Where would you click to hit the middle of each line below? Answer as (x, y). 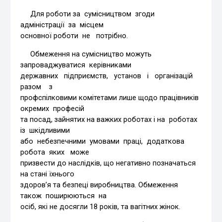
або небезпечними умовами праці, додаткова (104, 141)
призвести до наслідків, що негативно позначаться (109, 163)
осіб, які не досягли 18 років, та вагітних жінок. (101, 206)
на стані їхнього (48, 174)
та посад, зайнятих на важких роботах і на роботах (110, 119)
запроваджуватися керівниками (76, 65)
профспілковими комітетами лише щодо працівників (111, 97)
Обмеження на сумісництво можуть (86, 54)
